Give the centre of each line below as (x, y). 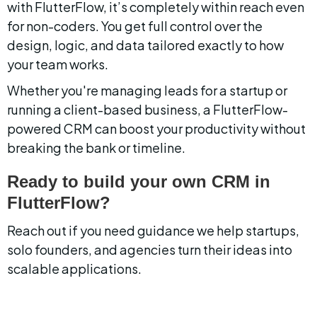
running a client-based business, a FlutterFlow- (148, 109)
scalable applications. (74, 269)
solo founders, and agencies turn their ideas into (151, 249)
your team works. (58, 64)
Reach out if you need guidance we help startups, (154, 230)
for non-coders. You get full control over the (136, 26)
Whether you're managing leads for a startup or (148, 90)
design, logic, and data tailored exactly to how (146, 45)
